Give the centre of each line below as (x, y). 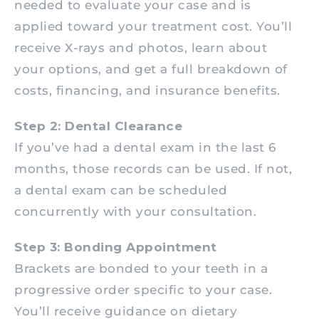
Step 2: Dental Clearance (98, 126)
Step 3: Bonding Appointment (116, 247)
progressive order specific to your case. (143, 290)
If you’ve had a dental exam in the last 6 (145, 148)
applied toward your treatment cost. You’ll (153, 27)
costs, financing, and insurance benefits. (147, 91)
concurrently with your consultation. (135, 212)
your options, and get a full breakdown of (151, 69)
